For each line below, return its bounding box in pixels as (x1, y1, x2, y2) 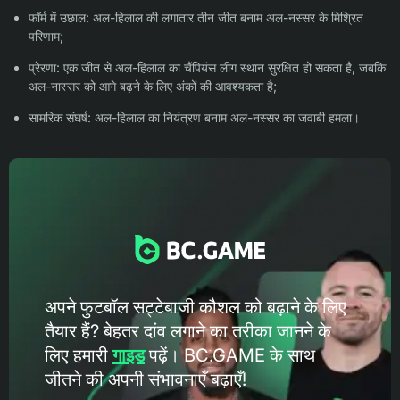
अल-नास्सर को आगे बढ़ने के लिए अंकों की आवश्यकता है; (29, 79, 277, 95)
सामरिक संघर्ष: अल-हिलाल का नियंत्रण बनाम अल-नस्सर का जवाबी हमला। (29, 110, 360, 126)
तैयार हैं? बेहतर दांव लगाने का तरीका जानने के (45, 320, 331, 342)
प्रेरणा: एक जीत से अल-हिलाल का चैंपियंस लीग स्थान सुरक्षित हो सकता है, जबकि (29, 60, 386, 76)
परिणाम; (29, 29, 63, 45)
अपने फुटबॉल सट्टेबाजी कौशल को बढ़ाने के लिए (45, 296, 346, 318)
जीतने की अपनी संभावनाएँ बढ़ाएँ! (45, 368, 246, 390)
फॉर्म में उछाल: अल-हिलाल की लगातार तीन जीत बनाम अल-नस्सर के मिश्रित (29, 10, 363, 26)
